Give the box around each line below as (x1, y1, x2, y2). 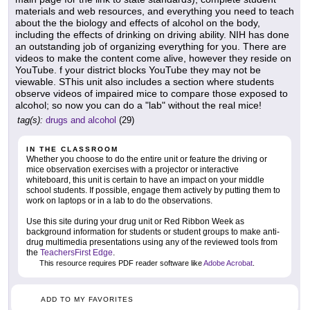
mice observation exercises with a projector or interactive (26, 164, 239, 174)
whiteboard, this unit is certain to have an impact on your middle (26, 174, 264, 185)
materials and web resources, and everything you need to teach (15, 5, 294, 17)
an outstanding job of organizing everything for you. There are (15, 40, 286, 52)
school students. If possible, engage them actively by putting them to (26, 185, 280, 195)
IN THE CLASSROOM (26, 145, 118, 153)
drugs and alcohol (46, 114, 116, 125)
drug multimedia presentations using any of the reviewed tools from (26, 237, 277, 247)
